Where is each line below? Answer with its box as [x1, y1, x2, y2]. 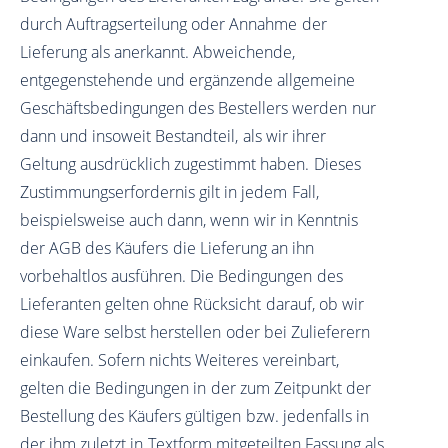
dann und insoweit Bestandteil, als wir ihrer [20, 125, 326, 148]
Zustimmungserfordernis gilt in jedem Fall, [20, 181, 319, 204]
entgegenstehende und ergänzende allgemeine [20, 69, 356, 92]
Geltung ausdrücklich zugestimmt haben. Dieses [20, 153, 361, 176]
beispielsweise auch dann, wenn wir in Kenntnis [20, 209, 358, 232]
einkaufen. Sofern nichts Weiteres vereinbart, [20, 349, 339, 372]
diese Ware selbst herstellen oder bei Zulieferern [20, 321, 370, 344]
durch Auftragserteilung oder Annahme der [20, 13, 327, 36]
